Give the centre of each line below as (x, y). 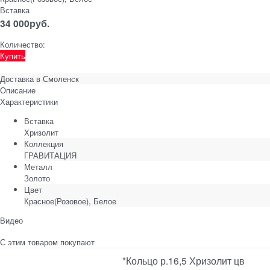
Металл (38, 166)
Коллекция (44, 143)
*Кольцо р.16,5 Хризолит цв (184, 260)
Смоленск (61, 78)
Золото (37, 178)
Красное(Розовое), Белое (70, 201)
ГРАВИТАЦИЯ (50, 155)
